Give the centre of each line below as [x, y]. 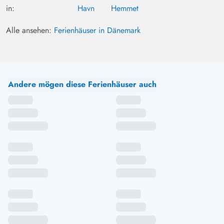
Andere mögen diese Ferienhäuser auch [82, 84]
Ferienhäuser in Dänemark [97, 30]
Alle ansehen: [30, 30]
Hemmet [125, 8]
